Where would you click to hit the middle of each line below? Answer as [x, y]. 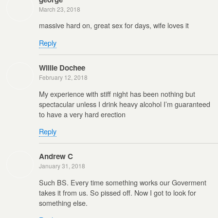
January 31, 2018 [62, 166]
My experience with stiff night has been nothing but [117, 93]
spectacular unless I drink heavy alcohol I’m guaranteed [125, 104]
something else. [63, 202]
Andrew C [56, 156]
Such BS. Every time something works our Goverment [123, 182]
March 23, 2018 [60, 9]
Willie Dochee [62, 68]
